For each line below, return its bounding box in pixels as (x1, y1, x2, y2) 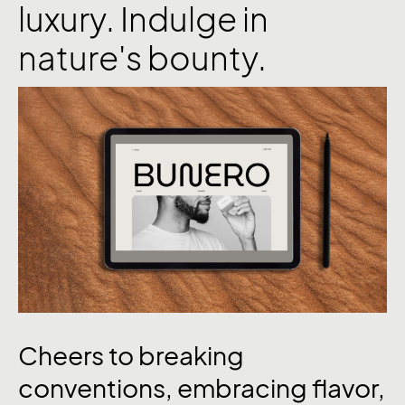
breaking (138, 340, 244, 371)
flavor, (312, 372, 385, 403)
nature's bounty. (18, 38, 267, 78)
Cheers (18, 340, 108, 371)
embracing (177, 372, 312, 403)
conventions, (18, 372, 177, 403)
